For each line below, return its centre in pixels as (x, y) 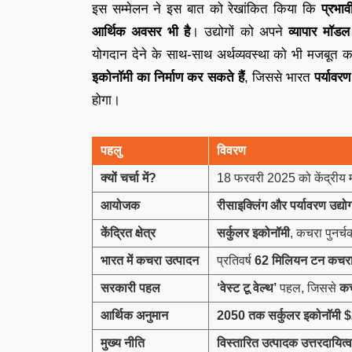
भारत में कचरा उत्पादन (150, 260)
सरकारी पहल (130, 288)
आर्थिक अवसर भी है (141, 31)
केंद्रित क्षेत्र (128, 233)
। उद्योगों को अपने (239, 31)
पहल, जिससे (308, 288)
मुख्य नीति (123, 343)
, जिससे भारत (279, 77)
